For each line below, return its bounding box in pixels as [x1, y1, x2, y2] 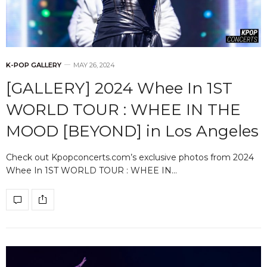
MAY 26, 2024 [73, 60, 115, 69]
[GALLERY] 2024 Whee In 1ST [6, 78, 232, 98]
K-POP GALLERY [6, 60, 61, 69]
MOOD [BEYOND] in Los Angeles [6, 121, 259, 141]
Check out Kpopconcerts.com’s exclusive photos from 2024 [6, 151, 254, 163]
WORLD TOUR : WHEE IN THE [6, 100, 241, 119]
